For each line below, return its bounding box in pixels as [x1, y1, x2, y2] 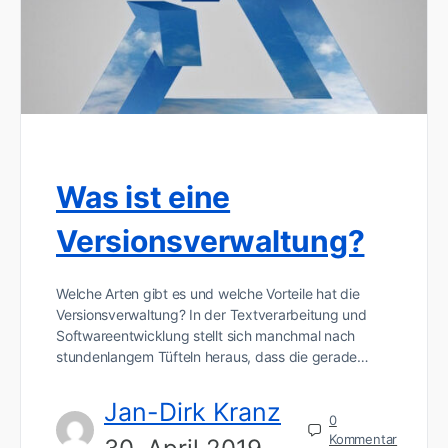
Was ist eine [56, 178, 231, 215]
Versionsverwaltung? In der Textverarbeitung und [56, 305, 367, 323]
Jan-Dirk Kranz [104, 396, 281, 427]
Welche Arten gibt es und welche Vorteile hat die [56, 284, 360, 302]
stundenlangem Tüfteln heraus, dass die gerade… [56, 347, 369, 365]
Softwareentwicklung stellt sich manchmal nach [56, 326, 356, 344]
